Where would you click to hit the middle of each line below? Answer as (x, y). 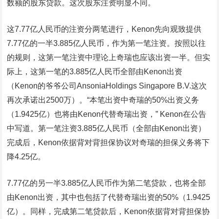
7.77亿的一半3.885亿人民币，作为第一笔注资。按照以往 (107, 44)
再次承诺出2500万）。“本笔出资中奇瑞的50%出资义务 (103, 100)
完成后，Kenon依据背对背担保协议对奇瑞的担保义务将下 (109, 143)
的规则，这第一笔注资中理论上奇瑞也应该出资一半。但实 (109, 58)
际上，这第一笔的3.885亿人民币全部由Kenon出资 (95, 72)
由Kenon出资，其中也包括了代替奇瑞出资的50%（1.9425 (109, 197)
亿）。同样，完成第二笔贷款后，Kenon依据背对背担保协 (109, 212)
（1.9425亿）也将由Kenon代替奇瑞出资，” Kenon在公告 (107, 114)
